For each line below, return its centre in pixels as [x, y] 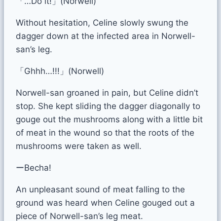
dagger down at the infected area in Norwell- [106, 36]
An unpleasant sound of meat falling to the [100, 189]
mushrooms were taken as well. [79, 146]
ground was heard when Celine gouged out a [105, 203]
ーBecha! [34, 167]
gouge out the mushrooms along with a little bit [109, 119]
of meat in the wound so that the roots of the [105, 132]
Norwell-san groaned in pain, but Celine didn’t [107, 92]
